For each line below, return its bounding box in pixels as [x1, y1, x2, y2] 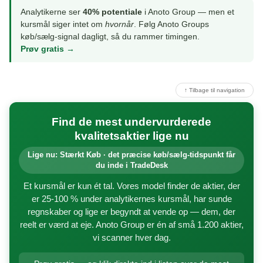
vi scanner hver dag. [92, 232, 171, 243]
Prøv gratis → [21, 44, 75, 54]
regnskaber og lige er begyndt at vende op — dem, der [28, 207, 235, 217]
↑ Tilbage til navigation [184, 87, 245, 94]
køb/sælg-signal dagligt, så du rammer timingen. [21, 32, 200, 42]
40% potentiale [83, 7, 142, 17]
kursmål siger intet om [21, 19, 105, 29]
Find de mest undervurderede [52, 116, 211, 129]
